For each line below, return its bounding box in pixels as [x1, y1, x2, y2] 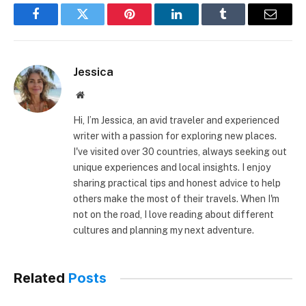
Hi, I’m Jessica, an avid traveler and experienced [73, 115, 279, 126]
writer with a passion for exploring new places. [73, 130, 277, 142]
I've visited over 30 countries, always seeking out [73, 146, 287, 158]
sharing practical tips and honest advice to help [73, 178, 281, 189]
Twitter [81, 18, 117, 31]
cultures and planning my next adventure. [73, 225, 254, 236]
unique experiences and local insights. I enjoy [73, 162, 270, 173]
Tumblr [222, 18, 259, 31]
